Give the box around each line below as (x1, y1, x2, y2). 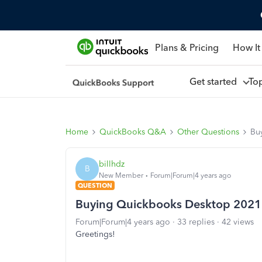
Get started (189, 75, 242, 87)
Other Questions (177, 127, 239, 137)
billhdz (99, 158, 125, 169)
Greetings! (75, 229, 115, 239)
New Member (99, 171, 143, 180)
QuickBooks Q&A (99, 127, 166, 137)
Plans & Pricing (154, 42, 219, 53)
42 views (222, 217, 254, 227)
